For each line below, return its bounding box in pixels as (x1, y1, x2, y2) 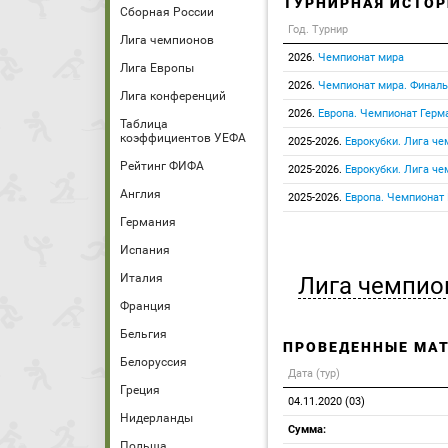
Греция (120, 383, 160, 397)
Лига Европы (120, 61, 194, 75)
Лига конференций (120, 89, 226, 103)
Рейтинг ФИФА (120, 159, 204, 173)
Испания (120, 243, 170, 257)
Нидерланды (120, 411, 193, 425)
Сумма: (288, 423, 326, 436)
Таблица (120, 117, 168, 131)
